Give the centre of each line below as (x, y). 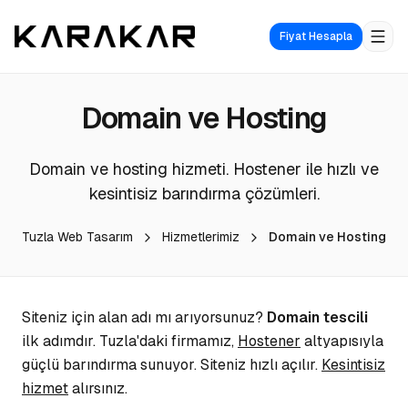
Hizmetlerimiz (201, 237)
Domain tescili (317, 317)
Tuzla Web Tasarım (77, 237)
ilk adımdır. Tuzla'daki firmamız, (130, 341)
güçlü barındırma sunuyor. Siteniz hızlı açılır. (172, 365)
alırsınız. (98, 388)
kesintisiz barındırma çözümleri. (204, 194)
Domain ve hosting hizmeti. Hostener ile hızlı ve (204, 169)
